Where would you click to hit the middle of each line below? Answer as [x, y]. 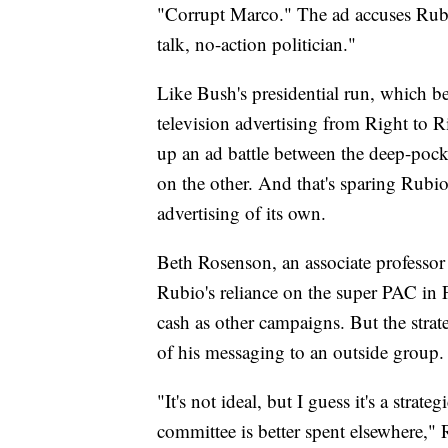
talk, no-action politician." [256, 44]
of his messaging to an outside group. [300, 352]
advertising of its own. [241, 213]
